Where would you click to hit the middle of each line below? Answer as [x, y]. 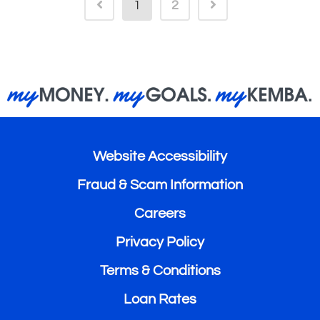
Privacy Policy [160, 242]
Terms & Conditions [160, 271]
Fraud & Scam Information [160, 185]
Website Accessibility [160, 157]
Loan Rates [160, 300]
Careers [160, 214]
